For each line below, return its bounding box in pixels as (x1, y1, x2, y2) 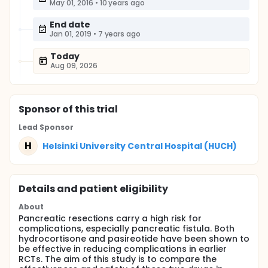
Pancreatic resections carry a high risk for (19, 212, 202, 224)
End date (50, 19, 90, 31)
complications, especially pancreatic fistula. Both (19, 223, 234, 234)
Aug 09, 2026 (50, 60, 98, 71)
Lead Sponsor (19, 122, 74, 132)
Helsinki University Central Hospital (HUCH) (42, 139, 237, 152)
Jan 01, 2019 (50, 29, 92, 39)
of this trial (60, 102, 118, 116)
